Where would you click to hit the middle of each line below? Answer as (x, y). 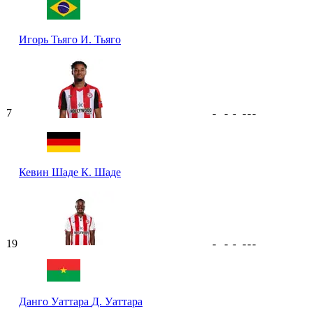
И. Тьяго (101, 39)
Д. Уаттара (117, 301)
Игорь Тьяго (50, 39)
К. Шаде (101, 172)
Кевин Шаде (50, 172)
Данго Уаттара (55, 301)
